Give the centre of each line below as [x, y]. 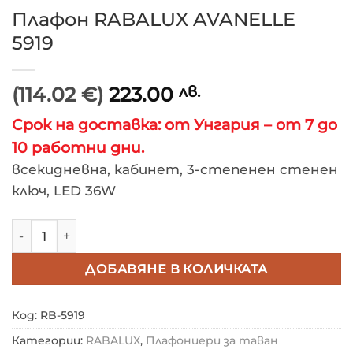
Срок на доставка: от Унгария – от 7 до [175, 125]
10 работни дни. [78, 148]
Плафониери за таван [212, 341]
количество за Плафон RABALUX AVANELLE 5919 [164, 228]
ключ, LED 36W [64, 191]
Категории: [49, 341]
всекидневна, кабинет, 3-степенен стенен [175, 170]
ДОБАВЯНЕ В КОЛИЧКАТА [176, 268]
